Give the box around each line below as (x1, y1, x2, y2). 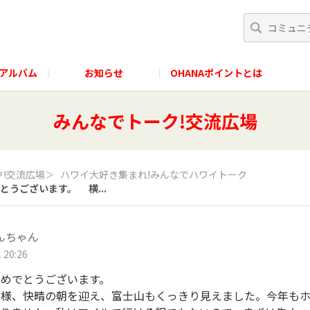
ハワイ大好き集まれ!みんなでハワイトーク (60, 167, 247, 181)
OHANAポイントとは (170, 65, 262, 80)
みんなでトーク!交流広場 (53, 108, 257, 134)
